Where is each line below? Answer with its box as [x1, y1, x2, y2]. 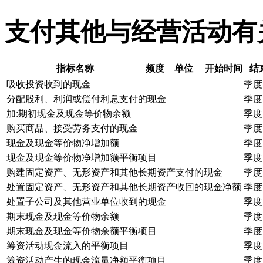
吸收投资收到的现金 [6, 79, 91, 89]
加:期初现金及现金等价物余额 [6, 108, 131, 119]
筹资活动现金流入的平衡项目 [6, 240, 129, 251]
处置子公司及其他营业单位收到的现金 [6, 196, 166, 207]
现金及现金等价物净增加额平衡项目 [6, 152, 157, 163]
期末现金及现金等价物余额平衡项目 [6, 225, 157, 236]
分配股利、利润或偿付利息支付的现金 [6, 93, 166, 104]
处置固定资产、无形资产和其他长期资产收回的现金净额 [6, 181, 241, 192]
